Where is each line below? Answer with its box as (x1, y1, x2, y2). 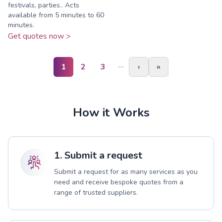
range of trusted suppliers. (54, 187, 138, 197)
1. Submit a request (54, 148, 142, 162)
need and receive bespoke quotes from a (54, 177, 183, 187)
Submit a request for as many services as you (54, 166, 198, 176)
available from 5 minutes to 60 (8, 10, 104, 20)
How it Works (72, 104, 150, 120)
